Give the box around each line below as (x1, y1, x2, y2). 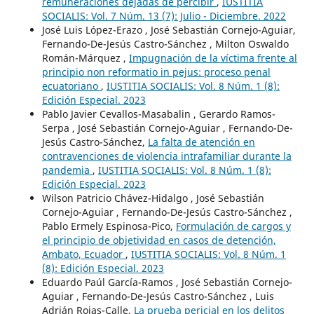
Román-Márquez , (41, 50, 129, 64)
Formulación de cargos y (175, 219, 291, 233)
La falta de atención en (147, 135, 255, 149)
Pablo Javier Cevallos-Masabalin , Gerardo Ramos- (41, 107, 275, 121)
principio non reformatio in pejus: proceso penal (41, 64, 271, 78)
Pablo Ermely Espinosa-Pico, (41, 219, 176, 233)
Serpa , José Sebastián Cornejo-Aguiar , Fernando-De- (41, 121, 293, 135)
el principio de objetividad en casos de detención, (41, 233, 276, 247)
